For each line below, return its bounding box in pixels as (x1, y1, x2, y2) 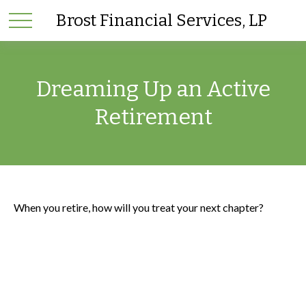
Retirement (94, 104, 212, 130)
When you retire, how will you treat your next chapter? (14, 201, 264, 214)
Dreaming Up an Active (36, 76, 270, 102)
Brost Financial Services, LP (56, 10, 268, 30)
